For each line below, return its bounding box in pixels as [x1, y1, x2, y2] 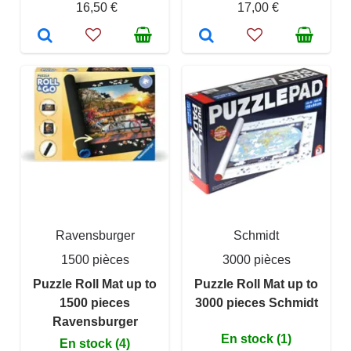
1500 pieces [60, 296, 130, 310]
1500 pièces [60, 253, 129, 267]
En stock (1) [221, 332, 291, 346]
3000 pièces [222, 253, 291, 267]
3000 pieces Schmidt [194, 296, 318, 310]
